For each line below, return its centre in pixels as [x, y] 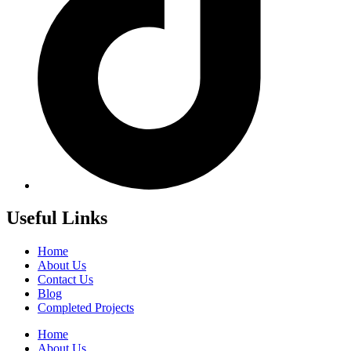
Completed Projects [86, 308]
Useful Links [57, 218]
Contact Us [65, 280]
